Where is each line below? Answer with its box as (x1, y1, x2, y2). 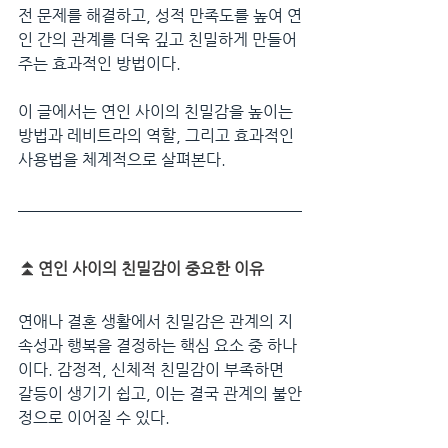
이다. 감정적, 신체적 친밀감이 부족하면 (18, 359, 288, 379)
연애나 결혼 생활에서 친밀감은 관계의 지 (18, 311, 293, 331)
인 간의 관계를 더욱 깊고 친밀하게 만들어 (18, 29, 297, 49)
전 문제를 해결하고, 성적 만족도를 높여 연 (18, 5, 302, 25)
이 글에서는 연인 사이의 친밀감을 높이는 (18, 101, 297, 121)
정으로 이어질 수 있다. (18, 407, 170, 427)
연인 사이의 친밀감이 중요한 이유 (38, 258, 264, 278)
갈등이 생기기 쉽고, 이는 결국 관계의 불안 (18, 383, 302, 403)
